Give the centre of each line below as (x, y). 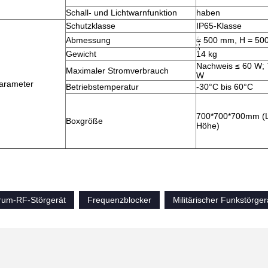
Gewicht (81, 54)
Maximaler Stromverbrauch (117, 71)
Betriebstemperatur (102, 87)
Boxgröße (84, 121)
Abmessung (88, 40)
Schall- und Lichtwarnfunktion (121, 13)
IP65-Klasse (219, 26)
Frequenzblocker (119, 200)
